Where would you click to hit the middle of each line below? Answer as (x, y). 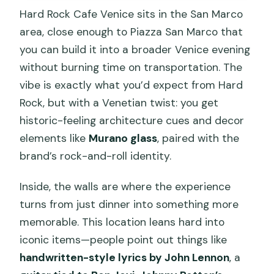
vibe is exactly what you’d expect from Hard (131, 85)
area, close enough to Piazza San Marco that (131, 31)
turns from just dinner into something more (129, 204)
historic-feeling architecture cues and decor (132, 120)
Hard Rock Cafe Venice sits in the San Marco (131, 14)
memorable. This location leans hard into (122, 222)
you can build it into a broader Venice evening (135, 49)
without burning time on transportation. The (131, 67)
